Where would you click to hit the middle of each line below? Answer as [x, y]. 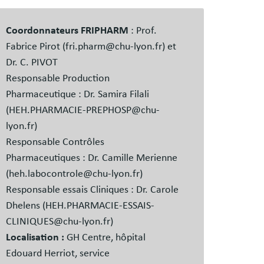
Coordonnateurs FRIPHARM [68, 31]
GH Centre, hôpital [105, 238]
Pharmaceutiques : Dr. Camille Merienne [91, 158]
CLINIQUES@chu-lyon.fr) [59, 222]
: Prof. [143, 31]
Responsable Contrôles [55, 142]
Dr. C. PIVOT [32, 63]
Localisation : [35, 238]
